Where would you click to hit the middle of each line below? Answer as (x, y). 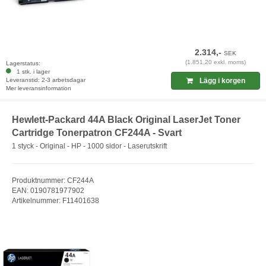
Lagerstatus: (23, 64)
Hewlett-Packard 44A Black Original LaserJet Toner (126, 120)
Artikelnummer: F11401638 (56, 200)
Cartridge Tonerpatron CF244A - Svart (97, 133)
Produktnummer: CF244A (53, 180)
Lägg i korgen (221, 81)
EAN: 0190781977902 (48, 190)
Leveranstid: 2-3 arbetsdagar (46, 80)
